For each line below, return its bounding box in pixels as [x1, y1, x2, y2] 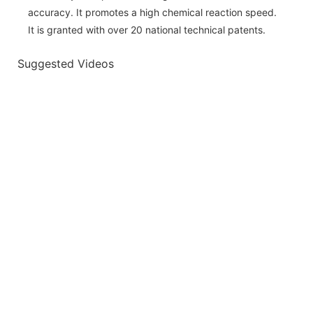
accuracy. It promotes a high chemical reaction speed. [28, 6, 277, 18]
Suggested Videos [17, 57, 114, 71]
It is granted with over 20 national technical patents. [28, 23, 265, 36]
